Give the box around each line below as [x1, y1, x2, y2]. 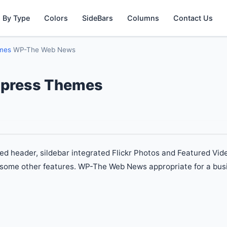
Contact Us [173, 14, 213, 22]
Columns [127, 14, 160, 22]
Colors [44, 14, 68, 22]
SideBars [82, 14, 113, 22]
